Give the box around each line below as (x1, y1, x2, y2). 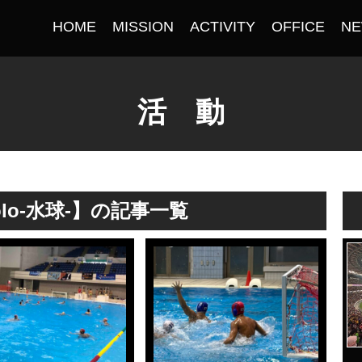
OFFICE (271, 19, 325, 35)
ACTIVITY (190, 19, 255, 35)
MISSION (112, 19, 174, 35)
